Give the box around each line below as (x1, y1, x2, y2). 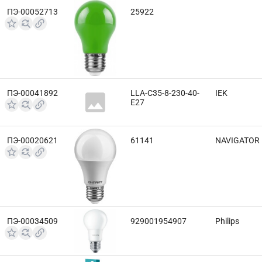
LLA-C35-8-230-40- (130, 88, 199, 98)
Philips (215, 216, 239, 226)
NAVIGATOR (215, 136, 260, 145)
